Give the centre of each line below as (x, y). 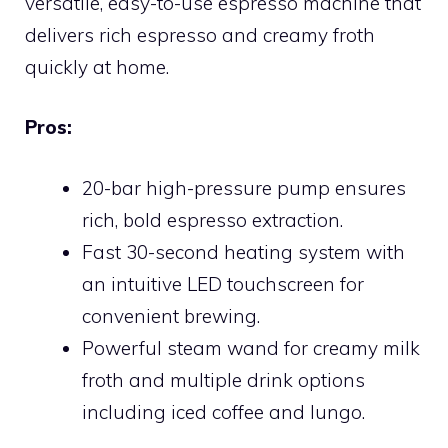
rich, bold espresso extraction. (212, 219)
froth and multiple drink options (223, 379)
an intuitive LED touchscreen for (223, 283)
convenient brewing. (171, 315)
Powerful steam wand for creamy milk (251, 347)
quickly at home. (97, 66)
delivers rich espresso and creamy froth (200, 34)
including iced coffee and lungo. (223, 411)
